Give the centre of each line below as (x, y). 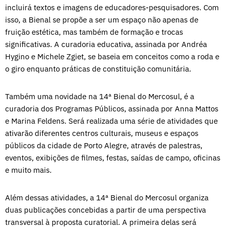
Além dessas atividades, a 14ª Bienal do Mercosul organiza (107, 197)
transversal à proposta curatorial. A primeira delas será (101, 222)
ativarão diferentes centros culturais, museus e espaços (102, 133)
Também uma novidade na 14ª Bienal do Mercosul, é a (100, 96)
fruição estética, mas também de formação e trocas (94, 32)
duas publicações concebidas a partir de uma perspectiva (106, 210)
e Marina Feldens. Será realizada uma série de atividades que (111, 121)
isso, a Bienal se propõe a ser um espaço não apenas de (102, 19)
